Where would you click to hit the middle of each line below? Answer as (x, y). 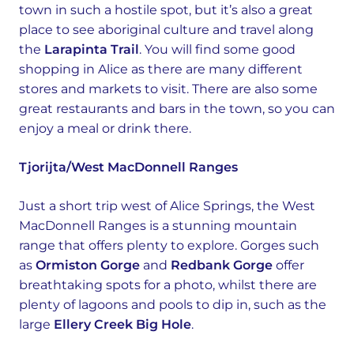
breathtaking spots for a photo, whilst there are (168, 285)
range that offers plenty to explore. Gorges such (169, 245)
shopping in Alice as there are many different (161, 69)
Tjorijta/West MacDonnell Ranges (128, 167)
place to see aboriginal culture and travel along (166, 30)
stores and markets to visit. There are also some (168, 89)
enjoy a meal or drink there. (105, 128)
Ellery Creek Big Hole (122, 324)
